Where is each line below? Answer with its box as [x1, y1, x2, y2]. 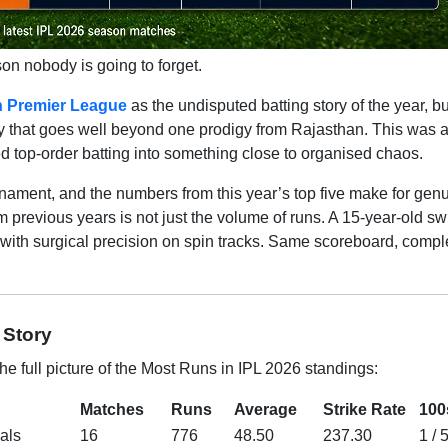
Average [234, 401, 297, 418]
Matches [80, 401, 144, 418]
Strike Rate [323, 401, 406, 418]
